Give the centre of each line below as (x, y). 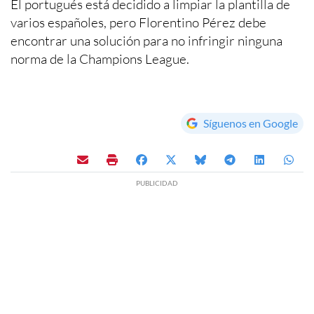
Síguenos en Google (251, 123)
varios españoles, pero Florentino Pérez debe (138, 22)
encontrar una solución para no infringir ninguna (146, 40)
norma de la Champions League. (100, 59)
